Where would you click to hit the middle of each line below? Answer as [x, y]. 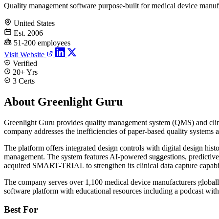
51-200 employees [42, 43]
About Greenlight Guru [63, 101]
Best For [21, 210]
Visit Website [25, 54]
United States [34, 23]
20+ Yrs [24, 72]
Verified [24, 63]
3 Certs [23, 81]
